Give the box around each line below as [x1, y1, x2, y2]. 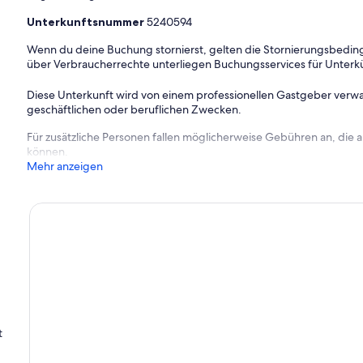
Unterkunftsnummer [27, 14, 147, 29]
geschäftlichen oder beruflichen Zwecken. [27, 101, 242, 117]
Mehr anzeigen [27, 158, 104, 173]
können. [27, 143, 69, 159]
